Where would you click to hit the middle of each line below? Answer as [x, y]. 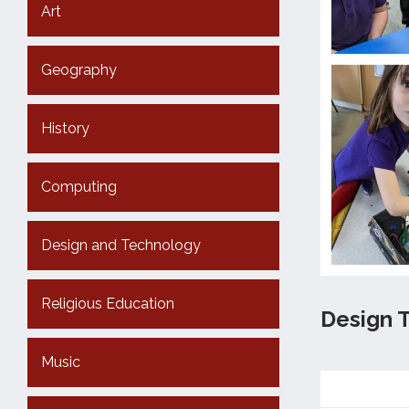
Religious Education [108, 304]
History [65, 128]
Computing [79, 187]
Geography [79, 70]
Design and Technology [121, 245]
